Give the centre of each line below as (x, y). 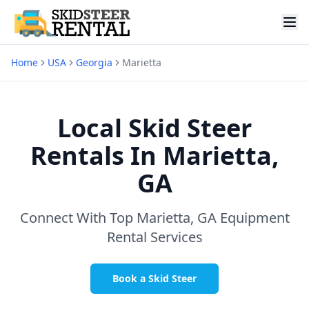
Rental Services (154, 237)
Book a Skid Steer (154, 278)
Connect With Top (76, 218)
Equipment (255, 218)
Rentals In (93, 156)
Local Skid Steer (154, 128)
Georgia (94, 62)
